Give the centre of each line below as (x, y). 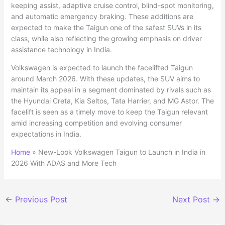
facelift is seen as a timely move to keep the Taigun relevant (109, 111)
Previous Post (40, 199)
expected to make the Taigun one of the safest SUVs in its (106, 27)
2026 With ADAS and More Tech (64, 163)
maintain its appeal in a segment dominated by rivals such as (111, 89)
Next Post (193, 199)
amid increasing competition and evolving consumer (96, 123)
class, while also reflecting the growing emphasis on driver (106, 38)
